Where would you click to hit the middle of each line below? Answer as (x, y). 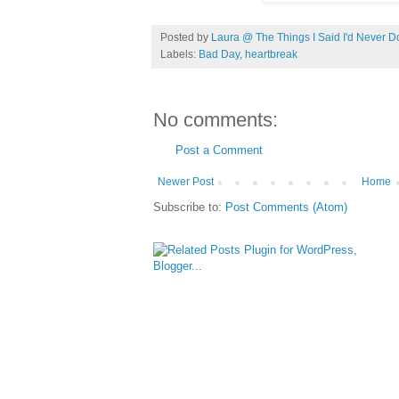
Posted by (186, 38)
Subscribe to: (189, 208)
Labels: (179, 55)
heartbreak (271, 55)
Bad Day (219, 55)
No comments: (216, 120)
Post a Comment (219, 151)
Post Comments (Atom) (286, 208)
